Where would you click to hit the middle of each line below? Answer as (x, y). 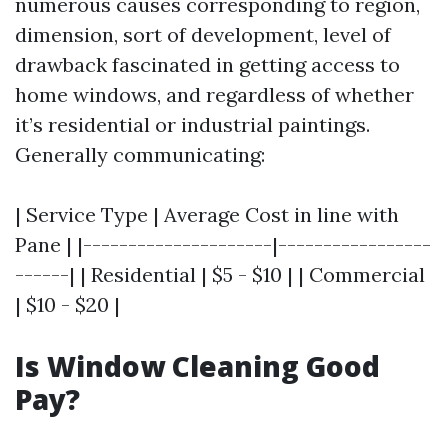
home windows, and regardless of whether (214, 94)
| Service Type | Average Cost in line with (207, 214)
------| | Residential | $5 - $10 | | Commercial (220, 274)
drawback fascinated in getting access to (207, 64)
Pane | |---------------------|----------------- (223, 244)
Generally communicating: (140, 154)
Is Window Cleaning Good (197, 366)
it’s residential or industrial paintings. (192, 124)
